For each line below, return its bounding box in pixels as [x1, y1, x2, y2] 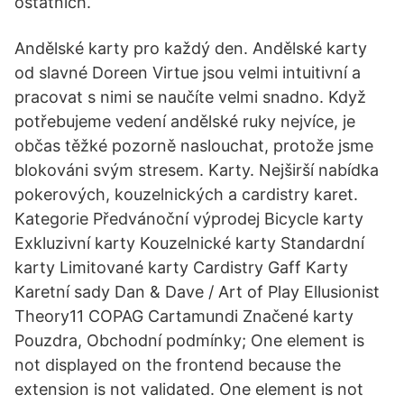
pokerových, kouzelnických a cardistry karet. [14, 185, 358, 204]
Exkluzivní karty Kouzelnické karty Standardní [14, 234, 364, 252]
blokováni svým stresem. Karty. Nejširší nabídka [14, 161, 379, 179]
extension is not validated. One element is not [14, 380, 363, 399]
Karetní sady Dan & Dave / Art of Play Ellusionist [14, 282, 380, 301]
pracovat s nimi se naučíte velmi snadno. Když [14, 87, 366, 106]
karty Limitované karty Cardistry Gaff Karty [14, 258, 348, 277]
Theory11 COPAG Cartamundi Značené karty [14, 307, 353, 326]
